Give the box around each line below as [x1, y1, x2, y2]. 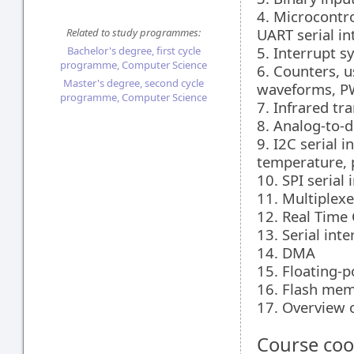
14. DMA [257, 243, 315, 262]
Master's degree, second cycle [63, 76, 204, 90]
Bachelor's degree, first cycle [66, 43, 201, 58]
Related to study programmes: [66, 25, 201, 40]
